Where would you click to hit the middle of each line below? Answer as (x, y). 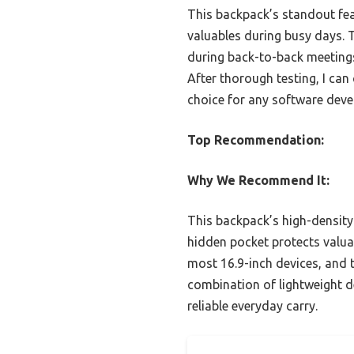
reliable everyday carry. (252, 305)
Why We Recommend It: (258, 180)
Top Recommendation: (256, 139)
